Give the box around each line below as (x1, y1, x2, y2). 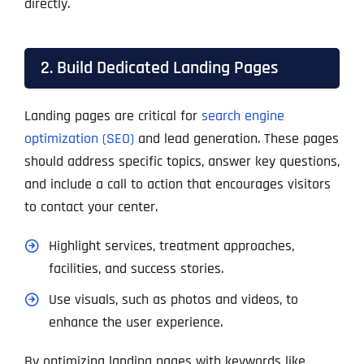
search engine (201, 106, 284, 126)
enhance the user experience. (48, 313, 223, 332)
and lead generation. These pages (133, 129, 339, 149)
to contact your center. (24, 197, 158, 217)
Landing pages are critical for (24, 106, 201, 126)
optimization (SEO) (24, 129, 134, 149)
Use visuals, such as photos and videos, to (48, 290, 298, 310)
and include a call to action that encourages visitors (24, 175, 331, 194)
